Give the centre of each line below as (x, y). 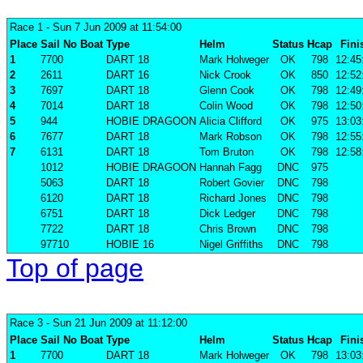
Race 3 (26, 323)
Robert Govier (232, 183)
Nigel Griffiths (231, 245)
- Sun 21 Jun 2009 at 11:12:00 (115, 323)
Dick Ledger (227, 214)
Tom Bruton (226, 152)
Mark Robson (231, 137)
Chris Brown (228, 229)
